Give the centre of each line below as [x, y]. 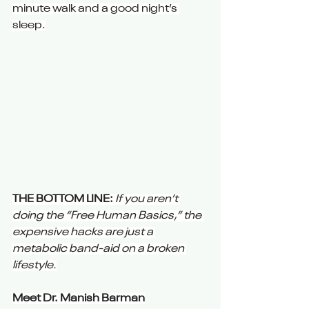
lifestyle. [34, 265]
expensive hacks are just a [84, 232]
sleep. [29, 26]
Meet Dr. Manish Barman [79, 298]
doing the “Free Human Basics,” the [108, 216]
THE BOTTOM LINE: [63, 199]
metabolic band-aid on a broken [99, 249]
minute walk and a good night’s [96, 9]
